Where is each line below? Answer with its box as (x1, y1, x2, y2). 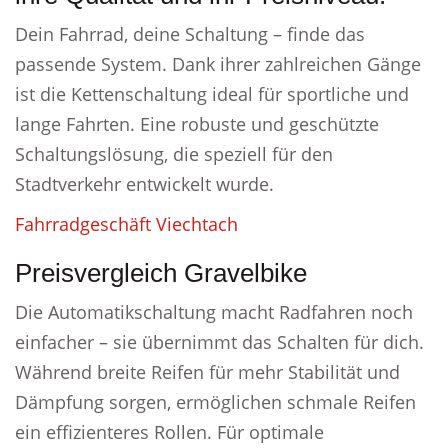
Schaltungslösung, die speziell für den (15, 142, 333, 166)
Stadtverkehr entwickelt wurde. (15, 172, 274, 196)
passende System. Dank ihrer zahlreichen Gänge (15, 52, 421, 76)
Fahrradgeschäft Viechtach (15, 212, 238, 236)
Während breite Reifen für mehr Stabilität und (15, 360, 400, 384)
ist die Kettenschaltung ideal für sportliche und (15, 82, 409, 106)
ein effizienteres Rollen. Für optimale (15, 420, 324, 444)
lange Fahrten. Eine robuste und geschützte (15, 112, 379, 136)
